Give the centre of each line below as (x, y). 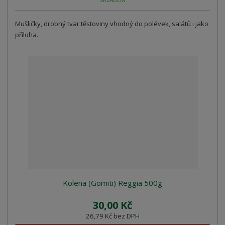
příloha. (27, 35)
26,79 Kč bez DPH (113, 216)
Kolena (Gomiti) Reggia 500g (113, 183)
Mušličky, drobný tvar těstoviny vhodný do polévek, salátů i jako (112, 24)
